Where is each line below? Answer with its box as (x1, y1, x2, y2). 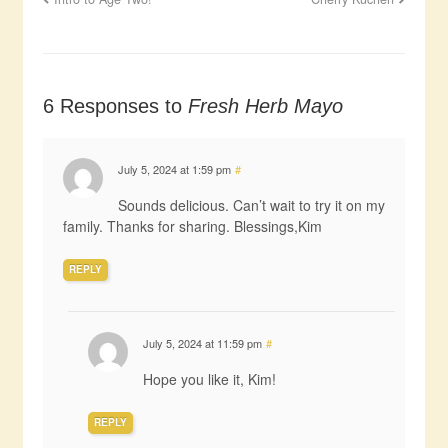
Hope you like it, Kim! (142, 369, 276, 390)
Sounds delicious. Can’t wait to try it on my (117, 195, 385, 216)
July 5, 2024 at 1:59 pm (117, 161, 231, 178)
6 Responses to (42, 95, 188, 118)
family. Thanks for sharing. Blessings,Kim (62, 216, 322, 237)
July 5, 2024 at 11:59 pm (142, 335, 262, 352)
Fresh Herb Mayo (187, 95, 343, 118)
